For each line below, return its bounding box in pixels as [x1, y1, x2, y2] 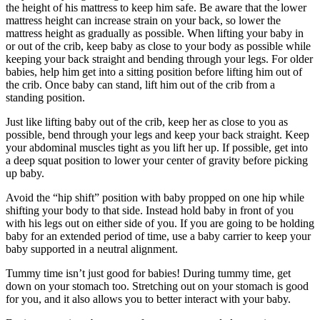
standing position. [6, 91, 85, 104]
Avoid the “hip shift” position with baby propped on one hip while [6, 191, 304, 204]
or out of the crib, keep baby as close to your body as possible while [6, 40, 311, 53]
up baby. [6, 167, 44, 180]
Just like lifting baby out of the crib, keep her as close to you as [6, 116, 288, 129]
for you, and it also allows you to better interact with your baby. [6, 293, 291, 306]
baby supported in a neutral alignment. [6, 243, 178, 256]
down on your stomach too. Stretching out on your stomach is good [6, 280, 309, 293]
